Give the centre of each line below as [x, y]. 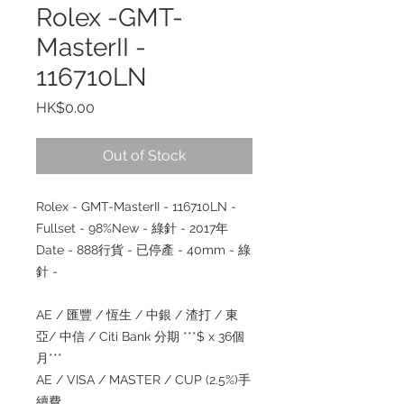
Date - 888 [67, 250]
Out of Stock [144, 156]
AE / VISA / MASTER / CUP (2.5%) [137, 380]
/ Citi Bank [119, 336]
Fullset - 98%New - [94, 228]
